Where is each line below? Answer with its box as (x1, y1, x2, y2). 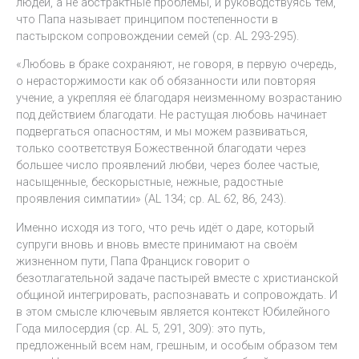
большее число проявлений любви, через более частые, (16, 158, 320, 173)
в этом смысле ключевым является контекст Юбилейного (16, 304, 330, 319)
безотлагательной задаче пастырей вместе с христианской (16, 270, 338, 285)
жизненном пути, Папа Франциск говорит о (16, 253, 250, 268)
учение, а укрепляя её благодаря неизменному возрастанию (16, 91, 342, 106)
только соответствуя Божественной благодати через (16, 141, 306, 156)
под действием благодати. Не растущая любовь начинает (16, 107, 327, 123)
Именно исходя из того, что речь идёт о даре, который (16, 220, 314, 235)
